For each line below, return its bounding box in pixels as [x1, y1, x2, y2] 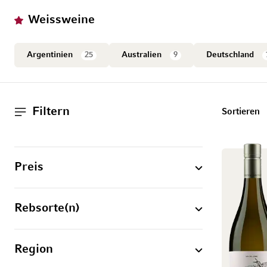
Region [14, 244, 53, 256]
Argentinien [27, 51, 75, 60]
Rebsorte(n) [14, 203, 80, 215]
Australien [122, 51, 164, 60]
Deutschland [206, 51, 256, 60]
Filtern [32, 106, 70, 118]
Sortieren [222, 107, 260, 116]
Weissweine [28, 14, 95, 26]
